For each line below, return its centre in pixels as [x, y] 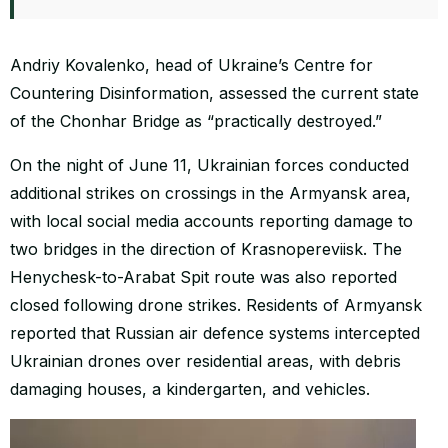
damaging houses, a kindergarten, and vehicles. [190, 388]
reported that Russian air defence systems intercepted [215, 332]
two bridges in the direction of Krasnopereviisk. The [206, 248]
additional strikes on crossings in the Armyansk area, [210, 192]
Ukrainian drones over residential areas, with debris [205, 360]
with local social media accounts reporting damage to [211, 220]
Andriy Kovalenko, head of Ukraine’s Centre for [191, 64]
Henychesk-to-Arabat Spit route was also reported [203, 276]
